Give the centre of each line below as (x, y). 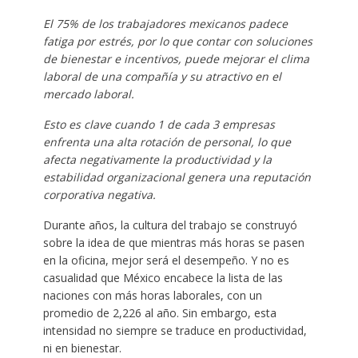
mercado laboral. (88, 94)
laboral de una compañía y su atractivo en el (162, 77)
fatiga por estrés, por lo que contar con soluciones (177, 42)
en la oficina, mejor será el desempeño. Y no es (166, 261)
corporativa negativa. (99, 195)
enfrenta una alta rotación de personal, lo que (167, 142)
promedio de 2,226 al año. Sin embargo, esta (159, 313)
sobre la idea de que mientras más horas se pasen (173, 243)
